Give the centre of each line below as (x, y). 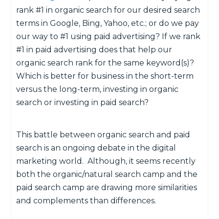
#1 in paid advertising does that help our (94, 49)
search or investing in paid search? (83, 102)
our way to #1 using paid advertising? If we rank (109, 36)
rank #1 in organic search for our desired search (108, 10)
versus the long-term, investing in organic (98, 89)
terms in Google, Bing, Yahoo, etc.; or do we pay (108, 23)
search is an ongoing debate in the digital (96, 148)
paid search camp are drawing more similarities (107, 187)
